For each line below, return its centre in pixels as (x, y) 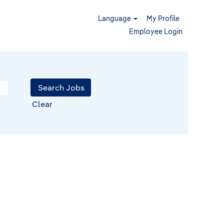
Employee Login (156, 32)
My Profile (163, 19)
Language (115, 19)
